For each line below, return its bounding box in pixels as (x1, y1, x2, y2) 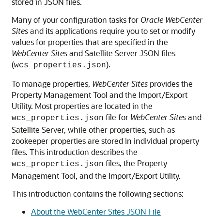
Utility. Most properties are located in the (12, 101, 153, 111)
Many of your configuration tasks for (12, 15, 140, 25)
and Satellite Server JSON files (67, 48, 175, 58)
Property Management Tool (12, 90, 108, 100)
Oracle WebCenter (140, 15, 202, 25)
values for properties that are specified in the (12, 37, 168, 47)
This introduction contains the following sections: (12, 188, 184, 199)
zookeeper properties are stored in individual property (12, 136, 199, 146)
